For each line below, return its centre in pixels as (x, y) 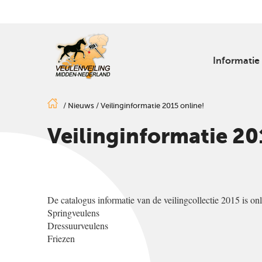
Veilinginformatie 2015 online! (152, 106)
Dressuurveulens (77, 225)
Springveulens (73, 213)
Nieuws (81, 106)
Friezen (61, 238)
